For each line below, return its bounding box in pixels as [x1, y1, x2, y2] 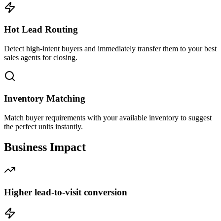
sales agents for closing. [4, 53, 77, 62]
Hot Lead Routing [4, 24, 78, 35]
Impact [50, 141, 86, 154]
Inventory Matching [4, 93, 85, 104]
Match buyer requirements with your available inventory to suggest [4, 113, 212, 122]
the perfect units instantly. [4, 122, 83, 131]
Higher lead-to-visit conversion [4, 187, 127, 198]
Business [4, 141, 50, 154]
